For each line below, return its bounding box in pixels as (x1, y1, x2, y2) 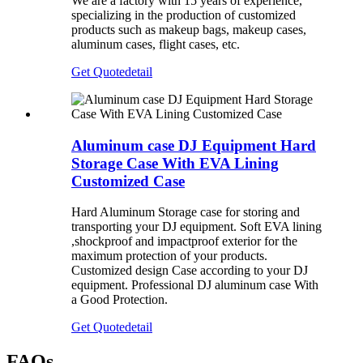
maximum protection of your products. (71, 249, 267, 263)
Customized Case (71, 172, 185, 190)
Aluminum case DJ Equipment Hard (71, 136, 316, 154)
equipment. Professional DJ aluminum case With (71, 278, 318, 293)
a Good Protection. (71, 293, 168, 307)
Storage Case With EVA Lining (71, 154, 279, 172)
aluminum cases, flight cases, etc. (71, 36, 240, 51)
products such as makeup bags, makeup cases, (71, 22, 306, 36)
